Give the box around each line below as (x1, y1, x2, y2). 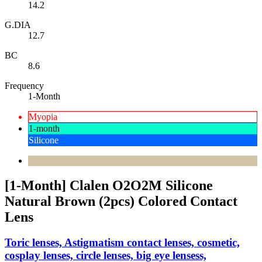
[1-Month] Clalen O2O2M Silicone (5, 177, 213, 193)
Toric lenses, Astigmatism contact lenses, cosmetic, (5, 236, 240, 249)
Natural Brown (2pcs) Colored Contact (5, 193, 237, 209)
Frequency (5, 80, 44, 91)
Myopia (29, 111, 57, 122)
